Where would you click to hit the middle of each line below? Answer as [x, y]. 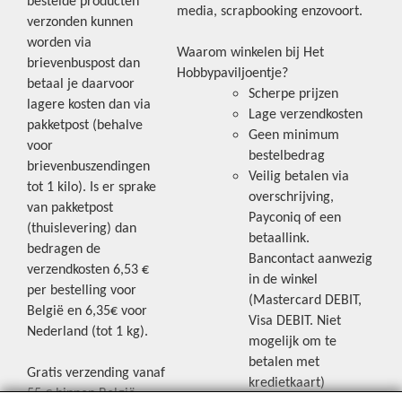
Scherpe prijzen [293, 94]
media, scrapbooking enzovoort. [270, 11]
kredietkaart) [287, 383]
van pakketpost [70, 208]
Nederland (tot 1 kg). [87, 332]
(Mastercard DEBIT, [305, 300]
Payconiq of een [295, 218]
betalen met [284, 362]
